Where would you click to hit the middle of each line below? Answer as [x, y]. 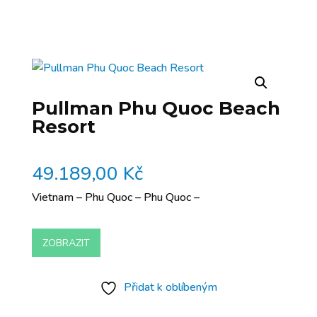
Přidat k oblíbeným [170, 287]
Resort [63, 127]
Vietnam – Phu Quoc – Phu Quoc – [115, 197]
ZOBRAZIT [66, 243]
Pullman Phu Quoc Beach [156, 108]
